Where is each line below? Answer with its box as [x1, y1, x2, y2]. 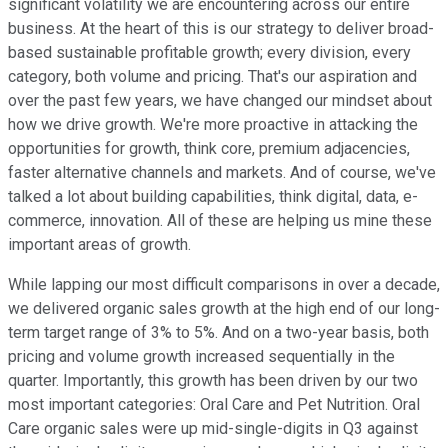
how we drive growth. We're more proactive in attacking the [8, 115, 418, 135]
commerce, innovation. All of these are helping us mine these [8, 211, 432, 231]
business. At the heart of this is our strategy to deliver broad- [8, 19, 434, 39]
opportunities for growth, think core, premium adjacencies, [8, 139, 410, 159]
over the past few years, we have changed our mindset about [8, 91, 432, 111]
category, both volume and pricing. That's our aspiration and [8, 67, 417, 87]
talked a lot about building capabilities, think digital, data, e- [8, 187, 418, 207]
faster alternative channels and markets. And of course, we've [8, 163, 436, 183]
